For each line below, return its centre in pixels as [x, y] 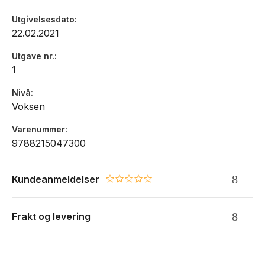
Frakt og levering [51, 217]
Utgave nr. [33, 56]
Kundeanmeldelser [56, 180]
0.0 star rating [135, 183]
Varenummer [38, 130]
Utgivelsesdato [43, 20]
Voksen [28, 107]
